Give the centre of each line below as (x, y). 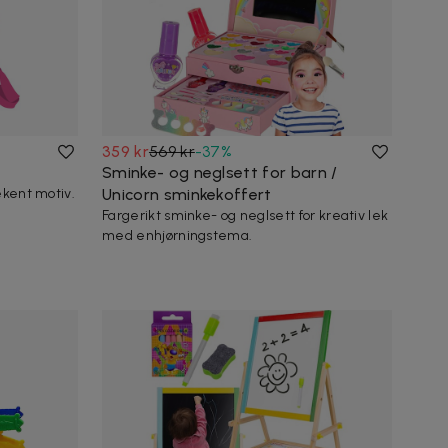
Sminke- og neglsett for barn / (220, 172)
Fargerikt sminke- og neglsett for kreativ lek (245, 215)
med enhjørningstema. (177, 235)
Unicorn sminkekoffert (187, 194)
